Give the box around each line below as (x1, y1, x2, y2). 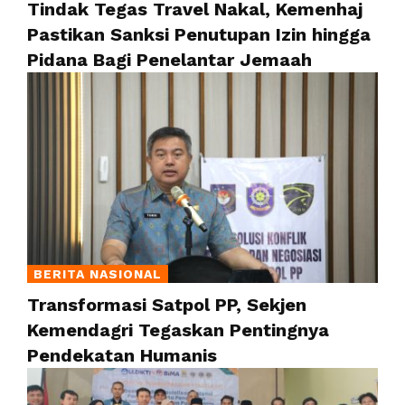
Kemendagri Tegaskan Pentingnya (27, 319, 329, 342)
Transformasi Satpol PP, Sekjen (27, 294, 306, 316)
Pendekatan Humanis (27, 344, 217, 367)
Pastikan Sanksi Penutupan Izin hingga (27, 24, 371, 46)
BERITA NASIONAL (33, 267, 162, 282)
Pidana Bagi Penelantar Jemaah (27, 49, 312, 71)
